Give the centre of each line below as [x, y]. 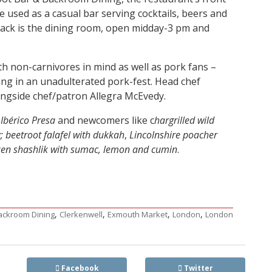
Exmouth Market [138, 215]
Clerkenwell [81, 215]
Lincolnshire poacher [173, 135]
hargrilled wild [184, 121]
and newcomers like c [105, 121]
